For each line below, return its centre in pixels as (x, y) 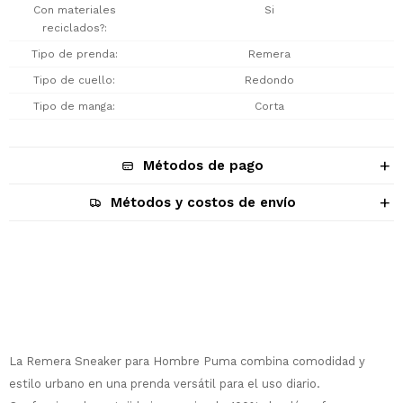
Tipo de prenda (73, 54)
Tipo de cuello (73, 80)
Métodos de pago (203, 166)
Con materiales (74, 10)
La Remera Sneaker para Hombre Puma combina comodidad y (187, 361)
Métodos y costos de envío (203, 202)
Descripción (201, 292)
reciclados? (73, 28)
